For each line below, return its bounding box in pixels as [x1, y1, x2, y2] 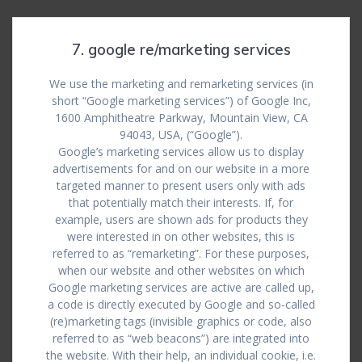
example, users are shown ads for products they [54, 212, 308, 227]
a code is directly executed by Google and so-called [47, 297, 315, 312]
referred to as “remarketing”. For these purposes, [53, 246, 309, 261]
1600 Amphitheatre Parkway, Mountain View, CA [54, 110, 308, 125]
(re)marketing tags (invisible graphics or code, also [50, 314, 312, 329]
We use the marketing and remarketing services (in [48, 76, 314, 91]
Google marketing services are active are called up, [48, 280, 314, 295]
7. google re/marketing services [71, 40, 291, 59]
